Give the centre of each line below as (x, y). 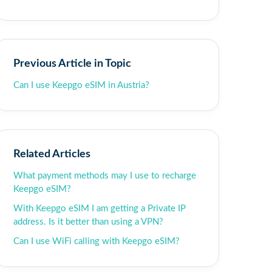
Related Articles (52, 154)
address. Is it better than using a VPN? (88, 222)
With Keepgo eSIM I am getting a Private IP (100, 209)
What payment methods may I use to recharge (105, 176)
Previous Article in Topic (72, 63)
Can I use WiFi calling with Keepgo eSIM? (97, 241)
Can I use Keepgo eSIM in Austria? (81, 85)
